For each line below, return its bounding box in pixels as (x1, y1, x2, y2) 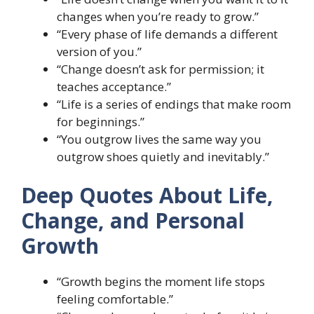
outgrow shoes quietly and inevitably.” (57, 148, 269, 165)
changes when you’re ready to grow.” (57, 8, 259, 25)
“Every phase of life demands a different (57, 25, 278, 42)
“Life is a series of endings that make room (57, 95, 291, 112)
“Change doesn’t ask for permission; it (57, 60, 264, 77)
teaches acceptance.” (57, 78, 171, 95)
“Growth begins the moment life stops (57, 273, 265, 290)
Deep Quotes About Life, (21, 181, 273, 210)
